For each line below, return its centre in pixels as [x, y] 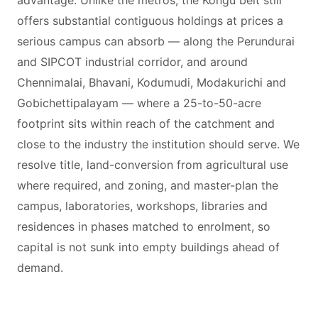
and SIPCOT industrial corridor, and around [132, 62]
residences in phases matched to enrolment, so [144, 226]
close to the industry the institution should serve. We [158, 144]
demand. [40, 268]
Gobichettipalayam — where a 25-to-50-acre [139, 103]
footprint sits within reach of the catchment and [146, 124]
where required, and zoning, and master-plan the [148, 185]
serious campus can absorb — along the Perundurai [156, 41]
